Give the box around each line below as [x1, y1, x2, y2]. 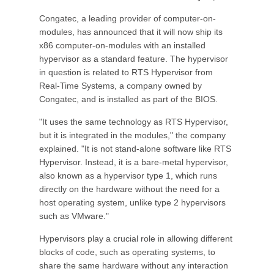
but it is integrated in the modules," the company [39, 130, 226, 140]
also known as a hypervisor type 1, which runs [39, 171, 217, 180]
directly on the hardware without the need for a [39, 184, 220, 194]
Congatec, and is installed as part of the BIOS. [39, 94, 218, 104]
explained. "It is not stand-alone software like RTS [39, 144, 231, 154]
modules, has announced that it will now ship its [39, 27, 223, 37]
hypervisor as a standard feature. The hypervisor [39, 54, 228, 64]
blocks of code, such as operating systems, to [39, 247, 215, 257]
